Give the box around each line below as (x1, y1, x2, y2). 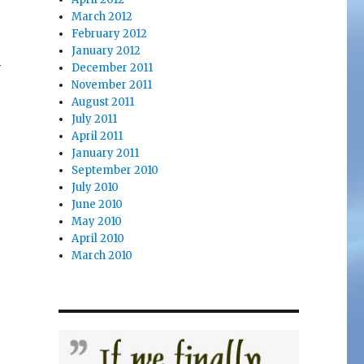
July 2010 (71, 180, 119, 194)
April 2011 (71, 128, 123, 143)
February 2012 (71, 26, 148, 41)
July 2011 (71, 111, 118, 126)
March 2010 (71, 248, 133, 262)
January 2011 (71, 145, 140, 160)
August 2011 (71, 94, 135, 109)
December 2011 (71, 60, 154, 75)
